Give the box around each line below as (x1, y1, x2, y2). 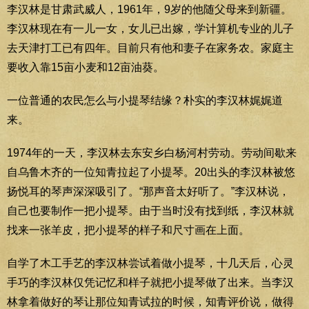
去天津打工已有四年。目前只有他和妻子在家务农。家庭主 (7, 41, 294, 54)
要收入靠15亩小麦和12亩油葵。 (7, 61, 164, 73)
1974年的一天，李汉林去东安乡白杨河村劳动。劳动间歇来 (7, 146, 297, 159)
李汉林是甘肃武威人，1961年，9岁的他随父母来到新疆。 (7, 3, 292, 15)
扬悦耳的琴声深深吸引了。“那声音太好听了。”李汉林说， (7, 185, 290, 197)
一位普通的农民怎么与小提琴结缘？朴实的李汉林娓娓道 (7, 94, 283, 106)
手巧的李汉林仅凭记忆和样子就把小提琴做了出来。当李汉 (7, 276, 294, 288)
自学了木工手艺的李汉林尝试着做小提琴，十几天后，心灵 (7, 257, 294, 269)
